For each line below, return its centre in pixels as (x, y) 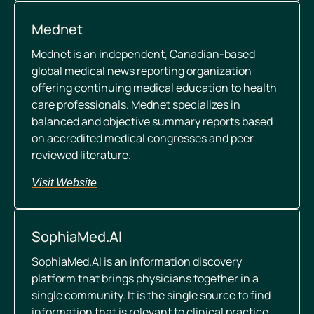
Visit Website (64, 183)
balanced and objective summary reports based (152, 121)
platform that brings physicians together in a (145, 278)
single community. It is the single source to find (151, 295)
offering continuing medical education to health (154, 88)
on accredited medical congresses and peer (143, 138)
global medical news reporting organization (142, 71)
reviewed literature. (81, 155)
